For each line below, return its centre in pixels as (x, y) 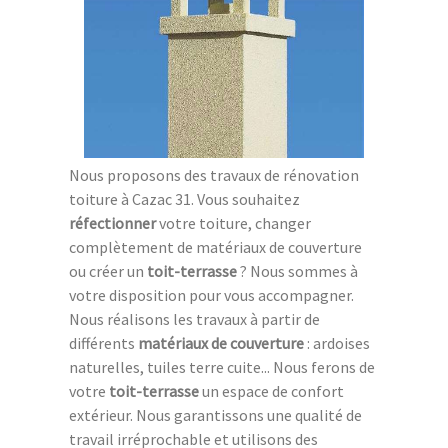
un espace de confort (271, 390)
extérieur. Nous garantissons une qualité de (215, 414)
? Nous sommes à (297, 270)
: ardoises (337, 342)
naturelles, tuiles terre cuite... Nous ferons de (222, 366)
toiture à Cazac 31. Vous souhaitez (184, 198)
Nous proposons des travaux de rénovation (214, 174)
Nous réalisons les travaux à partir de (194, 318)
